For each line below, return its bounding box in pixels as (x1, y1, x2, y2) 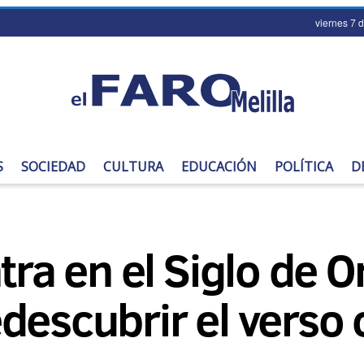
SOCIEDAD (21, 158, 85, 175)
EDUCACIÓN (181, 158, 257, 175)
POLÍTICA (275, 158, 333, 175)
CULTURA (103, 158, 163, 175)
